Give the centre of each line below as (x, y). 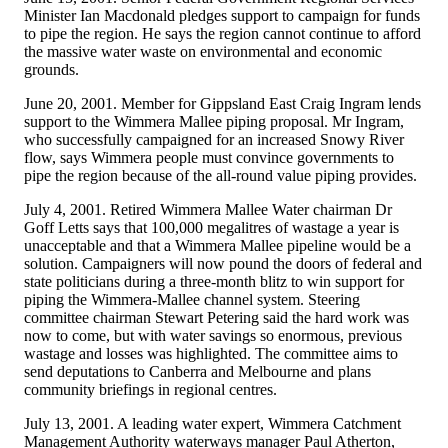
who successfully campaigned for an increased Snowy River (214, 139)
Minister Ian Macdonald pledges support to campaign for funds (222, 15)
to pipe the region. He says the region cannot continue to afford (222, 33)
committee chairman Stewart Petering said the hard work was (216, 317)
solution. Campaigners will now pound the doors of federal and (223, 263)
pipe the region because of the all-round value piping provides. (220, 175)
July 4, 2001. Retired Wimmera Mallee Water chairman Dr (208, 209)
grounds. (51, 69)
